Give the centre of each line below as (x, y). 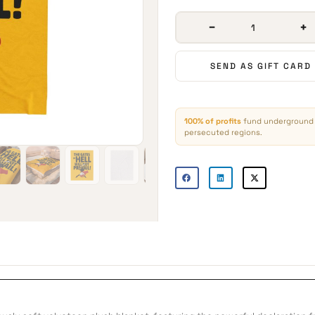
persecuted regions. (223, 132)
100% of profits (213, 121)
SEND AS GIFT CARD (261, 66)
